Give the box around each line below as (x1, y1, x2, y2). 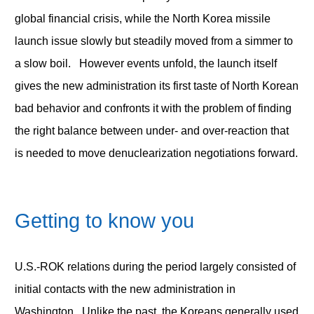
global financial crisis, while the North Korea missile (14, 12, 271, 25)
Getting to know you (14, 209, 194, 232)
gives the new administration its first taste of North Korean (14, 79, 299, 92)
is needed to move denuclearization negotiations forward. (14, 146, 298, 159)
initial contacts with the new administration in (14, 282, 235, 295)
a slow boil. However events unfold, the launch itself (14, 57, 277, 69)
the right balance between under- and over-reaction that (14, 124, 289, 137)
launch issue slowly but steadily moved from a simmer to (14, 34, 293, 47)
